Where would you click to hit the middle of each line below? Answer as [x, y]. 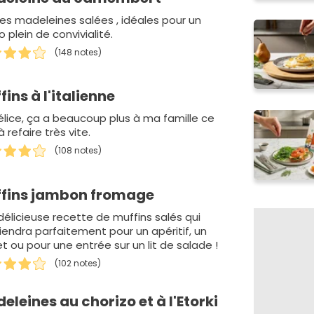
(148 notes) [78, 53]
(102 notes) [78, 263]
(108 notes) [78, 151]
